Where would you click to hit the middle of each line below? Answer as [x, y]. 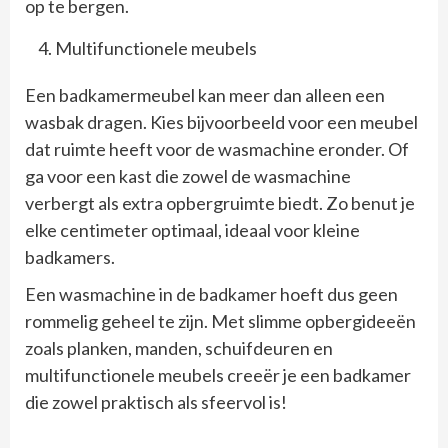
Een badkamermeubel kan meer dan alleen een [205, 94]
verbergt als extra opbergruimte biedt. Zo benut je [220, 202]
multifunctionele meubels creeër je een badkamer [218, 374]
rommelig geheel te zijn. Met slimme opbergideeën [220, 320]
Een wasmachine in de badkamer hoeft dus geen [211, 293]
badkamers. [71, 256]
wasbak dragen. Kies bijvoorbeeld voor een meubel [221, 121]
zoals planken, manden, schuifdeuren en [179, 347]
